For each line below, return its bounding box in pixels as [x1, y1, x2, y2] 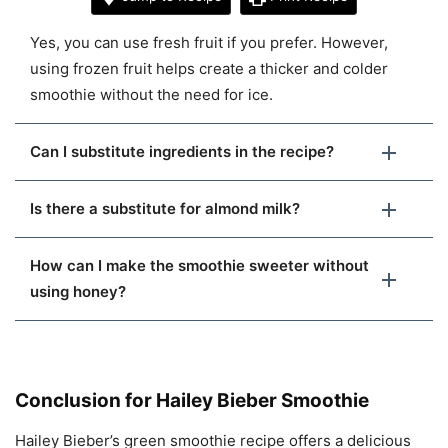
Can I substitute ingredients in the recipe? [30, 142, 334, 162]
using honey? [30, 282, 126, 302]
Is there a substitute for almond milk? [30, 199, 300, 219]
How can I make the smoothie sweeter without [30, 256, 369, 276]
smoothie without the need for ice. [30, 85, 273, 105]
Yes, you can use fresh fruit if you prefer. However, [30, 33, 388, 53]
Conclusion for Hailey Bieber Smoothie [15, 389, 369, 413]
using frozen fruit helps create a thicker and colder [30, 59, 388, 79]
